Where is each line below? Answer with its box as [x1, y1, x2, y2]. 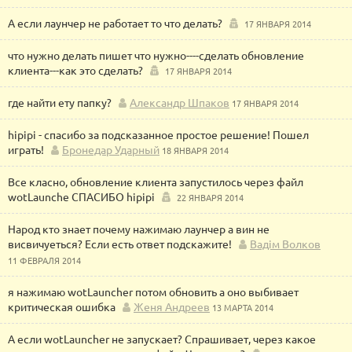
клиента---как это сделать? [8, 63, 143, 77]
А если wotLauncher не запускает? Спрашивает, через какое [8, 332, 316, 346]
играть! [8, 142, 44, 156]
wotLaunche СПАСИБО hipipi [8, 189, 155, 203]
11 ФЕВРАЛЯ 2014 [8, 254, 81, 266]
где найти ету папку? [8, 95, 112, 109]
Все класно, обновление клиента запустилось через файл [8, 174, 303, 189]
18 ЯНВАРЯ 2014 [162, 144, 229, 156]
